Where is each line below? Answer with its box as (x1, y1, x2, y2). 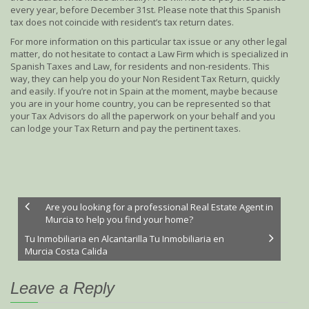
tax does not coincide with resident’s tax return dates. (10, 16, 234, 28)
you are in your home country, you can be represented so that (10, 97, 270, 110)
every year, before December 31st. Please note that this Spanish (10, 3, 281, 16)
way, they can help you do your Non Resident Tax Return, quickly (10, 72, 280, 85)
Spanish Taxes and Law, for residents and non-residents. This (10, 60, 270, 72)
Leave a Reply (10, 279, 114, 297)
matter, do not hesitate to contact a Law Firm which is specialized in (10, 48, 288, 60)
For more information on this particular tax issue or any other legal (10, 35, 287, 48)
